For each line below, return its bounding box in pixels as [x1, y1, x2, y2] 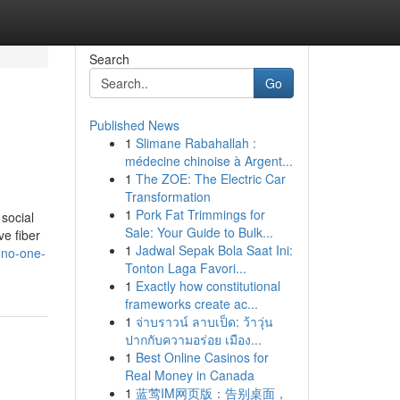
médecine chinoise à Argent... [124, 152, 293, 170]
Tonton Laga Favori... [124, 259, 246, 277]
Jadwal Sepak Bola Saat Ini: [135, 241, 293, 259]
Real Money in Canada [124, 366, 254, 384]
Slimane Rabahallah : [135, 134, 256, 152]
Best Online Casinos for [135, 348, 269, 366]
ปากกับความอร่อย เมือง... [124, 330, 262, 348]
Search [88, 50, 129, 68]
